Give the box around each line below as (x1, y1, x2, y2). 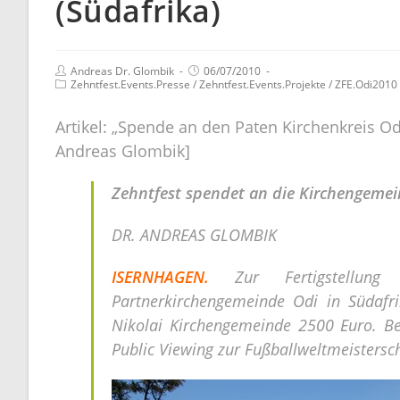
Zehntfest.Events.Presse (71, 76, 190, 92)
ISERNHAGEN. (112, 265, 235, 287)
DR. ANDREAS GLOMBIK (112, 223, 277, 246)
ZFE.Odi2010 (335, 76, 397, 92)
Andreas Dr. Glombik (71, 62, 174, 79)
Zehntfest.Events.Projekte (199, 76, 326, 92)
